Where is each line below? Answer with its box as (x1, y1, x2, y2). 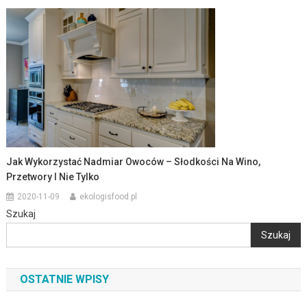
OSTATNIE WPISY (19, 273, 109, 286)
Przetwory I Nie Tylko (6, 171, 100, 183)
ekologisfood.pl (79, 192, 138, 202)
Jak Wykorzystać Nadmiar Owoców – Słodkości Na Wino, (6, 156, 261, 168)
